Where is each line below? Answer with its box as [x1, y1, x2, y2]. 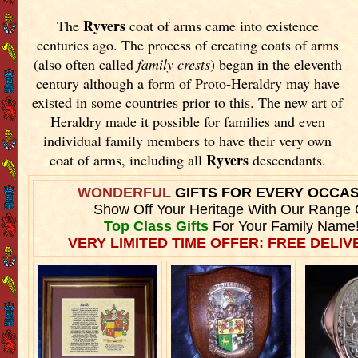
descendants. [248, 149, 326, 169]
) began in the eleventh [209, 54, 342, 74]
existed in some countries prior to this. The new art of [32, 92, 344, 112]
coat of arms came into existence [125, 15, 319, 35]
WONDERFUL [78, 184, 176, 201]
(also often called [33, 54, 137, 74]
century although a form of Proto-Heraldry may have [35, 73, 340, 93]
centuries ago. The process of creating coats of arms [36, 34, 339, 54]
